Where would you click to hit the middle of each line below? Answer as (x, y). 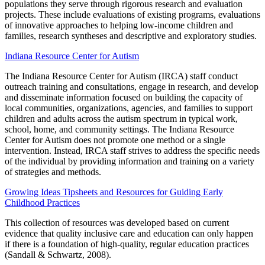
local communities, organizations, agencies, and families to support (129, 108)
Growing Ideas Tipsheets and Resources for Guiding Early (114, 192)
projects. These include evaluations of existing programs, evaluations (132, 14)
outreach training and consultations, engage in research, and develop (132, 86)
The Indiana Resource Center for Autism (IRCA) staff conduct (121, 76)
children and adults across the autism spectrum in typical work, (121, 118)
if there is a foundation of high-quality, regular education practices (127, 244)
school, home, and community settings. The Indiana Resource (119, 129)
